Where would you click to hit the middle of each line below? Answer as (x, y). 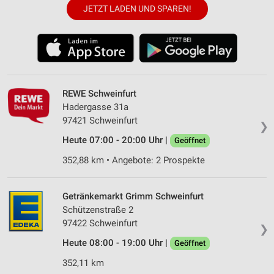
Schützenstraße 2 (98, 209)
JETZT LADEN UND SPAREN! (137, 9)
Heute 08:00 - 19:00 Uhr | (116, 243)
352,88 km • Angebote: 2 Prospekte (134, 160)
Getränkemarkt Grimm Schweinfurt (133, 196)
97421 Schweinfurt (100, 120)
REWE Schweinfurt (99, 93)
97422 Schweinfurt (100, 223)
